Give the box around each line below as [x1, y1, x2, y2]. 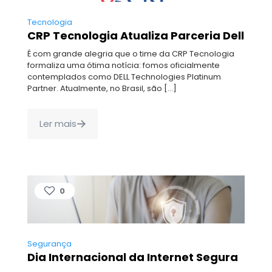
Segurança [27, 237, 72, 250]
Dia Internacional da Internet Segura [27, 249, 238, 265]
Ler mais [39, 117, 76, 130]
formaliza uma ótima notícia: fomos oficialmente [27, 59, 220, 71]
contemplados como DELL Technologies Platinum [27, 70, 221, 83]
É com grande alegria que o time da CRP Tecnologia [27, 47, 234, 59]
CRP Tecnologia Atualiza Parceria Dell [27, 27, 244, 43]
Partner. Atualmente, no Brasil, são [27, 82, 162, 94]
